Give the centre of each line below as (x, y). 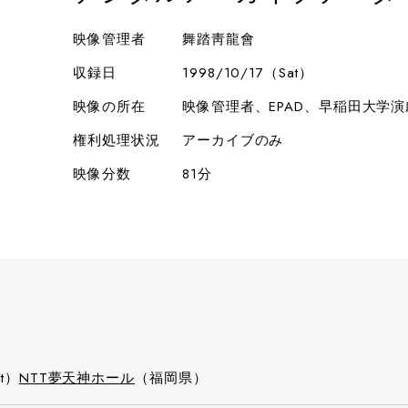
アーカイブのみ (233, 140)
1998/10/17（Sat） (248, 73)
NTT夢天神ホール (76, 378)
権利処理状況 (117, 140)
